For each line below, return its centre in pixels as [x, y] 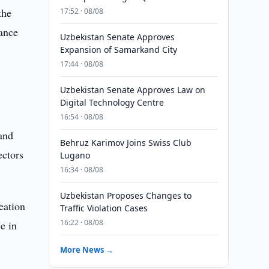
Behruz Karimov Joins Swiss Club [125, 143]
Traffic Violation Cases [104, 208]
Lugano [75, 155]
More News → [86, 250]
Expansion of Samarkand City [118, 50]
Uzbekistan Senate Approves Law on [132, 90]
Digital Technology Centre [112, 102]
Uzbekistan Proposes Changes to [125, 195]
